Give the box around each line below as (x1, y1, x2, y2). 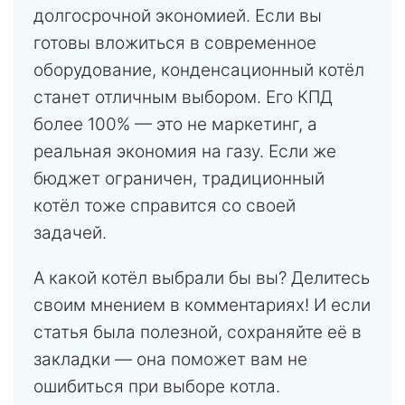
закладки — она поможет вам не (33, 349, 307, 371)
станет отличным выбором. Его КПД (33, 87, 333, 108)
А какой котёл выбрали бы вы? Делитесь (33, 268, 370, 289)
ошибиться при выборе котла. (33, 376, 280, 398)
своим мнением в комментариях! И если (33, 295, 371, 316)
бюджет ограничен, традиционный (33, 168, 325, 190)
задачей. (33, 222, 107, 244)
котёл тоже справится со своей (33, 195, 296, 217)
